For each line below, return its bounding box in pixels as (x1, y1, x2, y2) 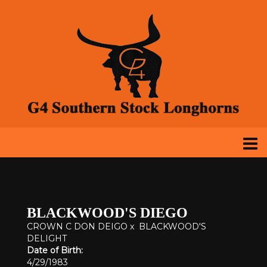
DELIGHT (27, 233, 67, 244)
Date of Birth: (27, 245, 83, 256)
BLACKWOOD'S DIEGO (27, 205, 188, 221)
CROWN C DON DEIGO (27, 221, 128, 232)
